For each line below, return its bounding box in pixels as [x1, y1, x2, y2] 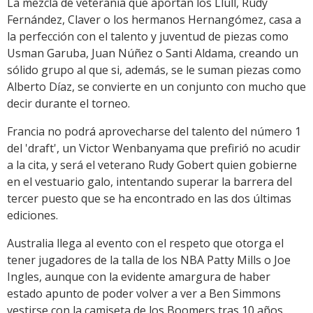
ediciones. [7, 208, 58, 224]
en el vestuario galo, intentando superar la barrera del [7, 174, 292, 190]
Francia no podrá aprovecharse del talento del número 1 [7, 124, 301, 140]
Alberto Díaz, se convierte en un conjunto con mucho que [7, 79, 306, 95]
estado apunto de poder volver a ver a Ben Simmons [7, 286, 281, 302]
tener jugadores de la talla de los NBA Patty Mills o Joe [7, 252, 291, 268]
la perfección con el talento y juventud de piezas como [7, 29, 289, 45]
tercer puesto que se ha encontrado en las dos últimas [7, 191, 291, 207]
